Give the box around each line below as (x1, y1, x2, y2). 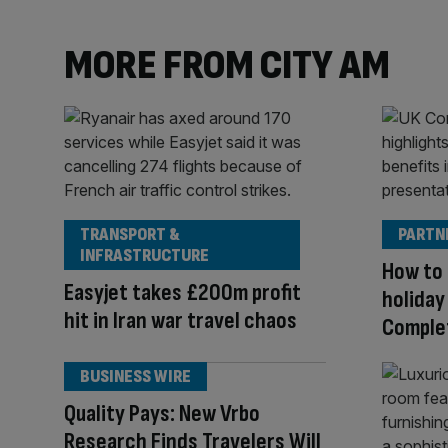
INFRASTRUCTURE (80, 244, 209, 266)
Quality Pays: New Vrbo (64, 398, 260, 428)
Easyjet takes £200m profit (64, 277, 301, 307)
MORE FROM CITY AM (64, 39, 390, 91)
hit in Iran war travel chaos (64, 305, 297, 335)
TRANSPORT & (80, 223, 180, 245)
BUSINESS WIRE (80, 365, 191, 387)
